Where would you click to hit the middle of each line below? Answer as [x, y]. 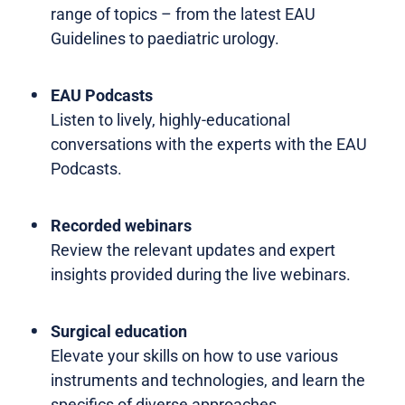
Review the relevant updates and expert [193, 250]
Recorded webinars [121, 225]
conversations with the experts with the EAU [209, 144]
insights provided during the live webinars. [201, 274]
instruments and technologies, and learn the [208, 380]
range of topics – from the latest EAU [183, 14]
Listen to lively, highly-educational [170, 119]
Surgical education [119, 331]
